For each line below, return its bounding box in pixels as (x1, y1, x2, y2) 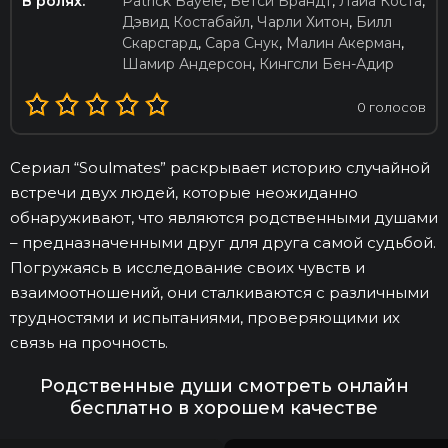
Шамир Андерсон (122, 55, 252, 74)
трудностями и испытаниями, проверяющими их (10, 308, 400, 328)
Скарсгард (122, 34, 198, 53)
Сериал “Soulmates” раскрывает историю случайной (10, 158, 430, 178)
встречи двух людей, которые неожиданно (10, 183, 358, 203)
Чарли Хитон (257, 13, 349, 32)
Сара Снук (205, 34, 279, 53)
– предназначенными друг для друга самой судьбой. (10, 233, 436, 253)
